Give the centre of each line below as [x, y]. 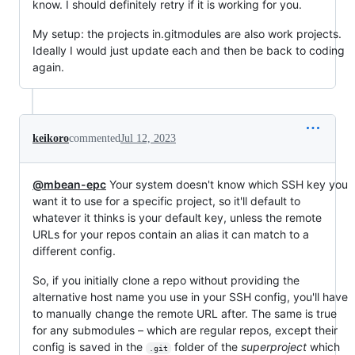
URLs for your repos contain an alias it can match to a [171, 234]
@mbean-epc [69, 184]
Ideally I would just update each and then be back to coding [189, 50]
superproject [273, 346]
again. [48, 67]
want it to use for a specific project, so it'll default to [166, 200]
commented [95, 138]
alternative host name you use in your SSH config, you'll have [190, 296]
